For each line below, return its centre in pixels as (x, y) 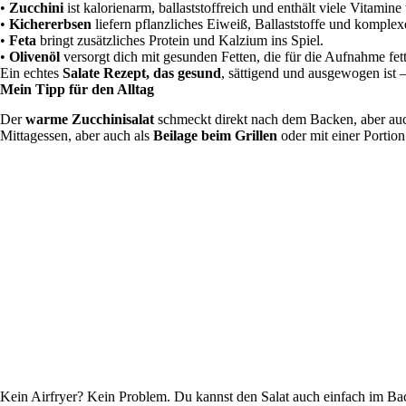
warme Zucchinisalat (90, 119)
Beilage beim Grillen (215, 135)
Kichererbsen (50, 24)
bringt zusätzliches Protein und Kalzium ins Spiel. (180, 41)
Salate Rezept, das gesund (142, 73)
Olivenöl (34, 57)
